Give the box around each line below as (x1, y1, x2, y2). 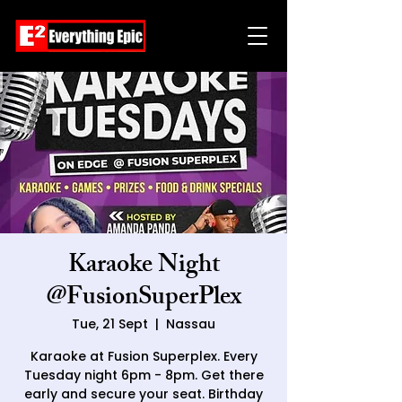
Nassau (166, 315, 215, 333)
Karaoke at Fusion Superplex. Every (30, 347, 258, 365)
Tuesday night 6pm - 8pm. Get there (23, 366, 264, 384)
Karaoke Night (67, 245, 220, 289)
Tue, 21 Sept (72, 315, 148, 333)
